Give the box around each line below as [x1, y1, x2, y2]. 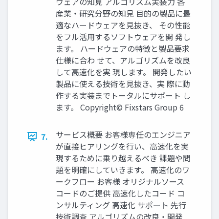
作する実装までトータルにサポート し [56, 89, 191, 102]
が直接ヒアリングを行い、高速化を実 [56, 140, 189, 153]
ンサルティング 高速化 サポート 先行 [56, 199, 186, 211]
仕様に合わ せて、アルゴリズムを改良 [56, 54, 190, 66]
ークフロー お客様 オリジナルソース [56, 175, 184, 188]
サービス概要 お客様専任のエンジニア [56, 129, 191, 141]
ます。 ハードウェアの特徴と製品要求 [56, 43, 190, 55]
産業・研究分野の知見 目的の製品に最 [56, 7, 191, 20]
